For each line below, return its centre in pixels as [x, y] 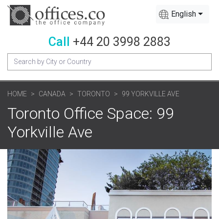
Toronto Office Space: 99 [91, 113]
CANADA [52, 94]
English [184, 14]
